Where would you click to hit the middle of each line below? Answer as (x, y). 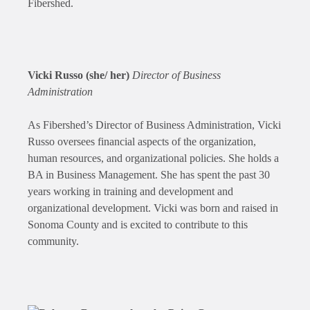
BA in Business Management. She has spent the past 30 (149, 175)
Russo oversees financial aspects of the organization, (142, 142)
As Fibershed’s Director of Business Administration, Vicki (154, 125)
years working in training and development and (130, 192)
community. (53, 241)
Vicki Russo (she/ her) (80, 75)
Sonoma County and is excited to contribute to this (138, 225)
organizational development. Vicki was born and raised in (153, 208)
